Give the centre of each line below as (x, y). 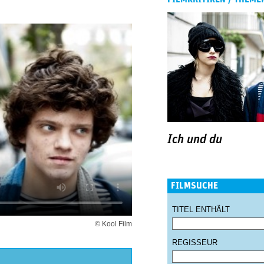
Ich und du (195, 140)
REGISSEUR (195, 242)
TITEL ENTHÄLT (201, 209)
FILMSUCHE (194, 185)
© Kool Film (113, 224)
